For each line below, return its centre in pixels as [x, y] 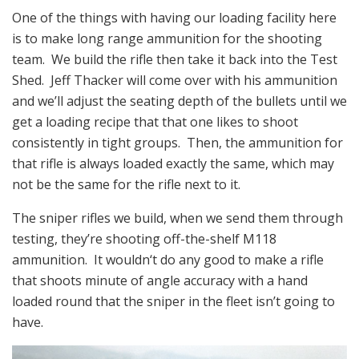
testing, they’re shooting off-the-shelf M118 [144, 239]
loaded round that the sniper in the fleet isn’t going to [173, 302]
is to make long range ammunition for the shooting [167, 39]
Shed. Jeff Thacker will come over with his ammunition [175, 81]
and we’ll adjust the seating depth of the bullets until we [179, 101]
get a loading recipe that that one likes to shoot [155, 122]
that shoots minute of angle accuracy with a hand [160, 281]
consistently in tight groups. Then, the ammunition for [177, 143]
